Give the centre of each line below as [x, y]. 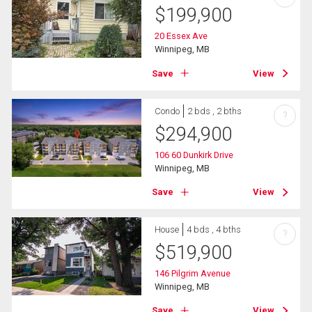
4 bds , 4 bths [214, 230]
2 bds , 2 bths [215, 111]
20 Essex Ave [181, 36]
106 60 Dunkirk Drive [194, 155]
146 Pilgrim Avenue [193, 274]
